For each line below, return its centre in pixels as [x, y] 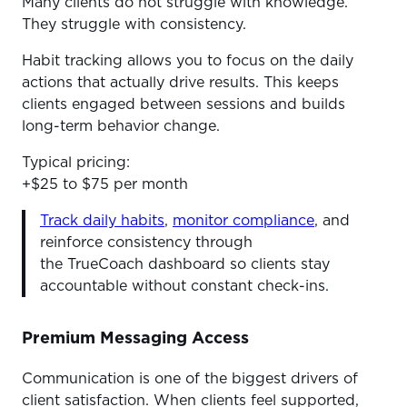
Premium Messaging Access [135, 339]
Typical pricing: [78, 163]
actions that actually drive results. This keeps [180, 83]
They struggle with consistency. [136, 25]
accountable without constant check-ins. [187, 287]
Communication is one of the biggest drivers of [190, 379]
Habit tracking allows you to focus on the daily [188, 61]
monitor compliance [243, 221]
